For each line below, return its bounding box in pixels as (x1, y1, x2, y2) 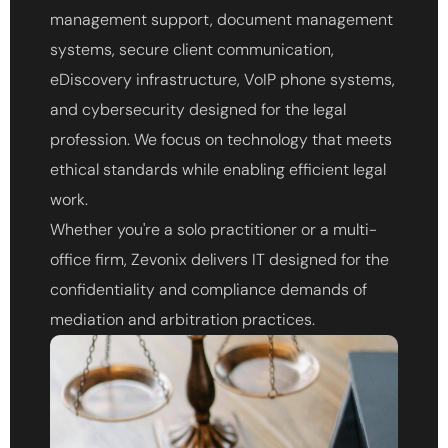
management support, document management (50, 9, 393, 31)
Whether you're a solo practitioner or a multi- (50, 219, 377, 241)
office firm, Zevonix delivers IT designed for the (50, 249, 389, 271)
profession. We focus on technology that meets (50, 129, 392, 151)
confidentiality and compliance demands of (50, 279, 367, 301)
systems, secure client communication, (50, 39, 334, 61)
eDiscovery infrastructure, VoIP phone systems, (50, 69, 395, 91)
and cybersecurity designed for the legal (50, 99, 346, 121)
